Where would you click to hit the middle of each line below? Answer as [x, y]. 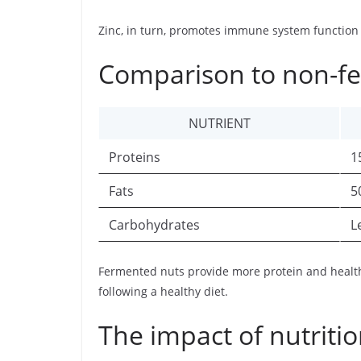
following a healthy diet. [163, 291]
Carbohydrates [154, 225]
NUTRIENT [219, 123]
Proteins [135, 157]
